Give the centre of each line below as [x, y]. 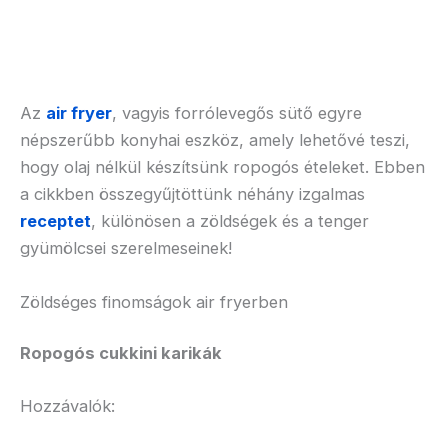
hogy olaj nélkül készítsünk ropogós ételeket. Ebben [222, 167]
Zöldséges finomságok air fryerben [154, 301]
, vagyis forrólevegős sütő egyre [237, 113]
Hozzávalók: [67, 406]
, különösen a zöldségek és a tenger [230, 221]
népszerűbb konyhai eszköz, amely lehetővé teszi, [215, 140]
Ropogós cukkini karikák [121, 353]
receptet [55, 221]
